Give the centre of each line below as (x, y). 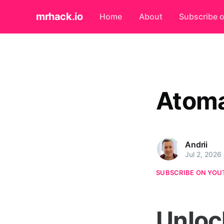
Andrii (196, 144)
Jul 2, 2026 (203, 154)
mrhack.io (59, 17)
